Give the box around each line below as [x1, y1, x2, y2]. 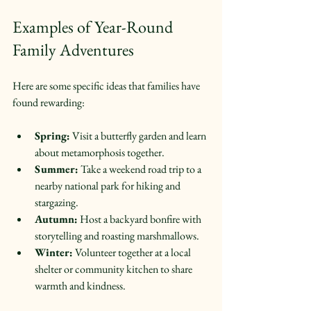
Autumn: [35, 211, 78, 226]
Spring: [35, 128, 70, 143]
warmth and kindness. [35, 278, 130, 293]
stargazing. [35, 194, 83, 210]
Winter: [35, 244, 73, 260]
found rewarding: [12, 94, 85, 110]
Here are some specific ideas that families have [12, 78, 202, 93]
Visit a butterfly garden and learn [70, 128, 208, 143]
